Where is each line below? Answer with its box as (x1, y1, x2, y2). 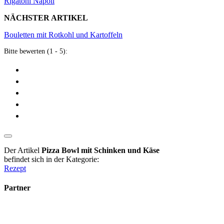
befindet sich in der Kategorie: (4, 154, 99, 163)
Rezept (4, 163, 26, 172)
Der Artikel (4, 145, 41, 154)
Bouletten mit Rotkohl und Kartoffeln (4, 30, 122, 39)
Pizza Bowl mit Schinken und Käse (41, 145, 159, 154)
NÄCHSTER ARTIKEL (4, 13, 88, 22)
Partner (4, 183, 30, 192)
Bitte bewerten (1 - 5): (4, 47, 67, 55)
